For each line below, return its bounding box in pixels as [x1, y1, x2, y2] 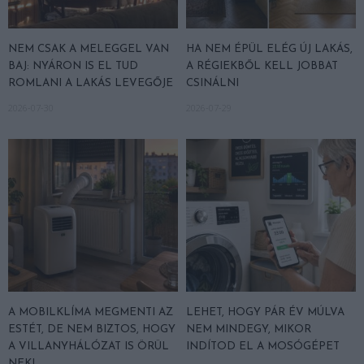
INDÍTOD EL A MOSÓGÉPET [186, 340, 340, 352]
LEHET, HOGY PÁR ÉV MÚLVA [186, 306, 344, 318]
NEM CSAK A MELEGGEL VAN [8, 43, 169, 54]
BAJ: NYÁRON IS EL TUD [8, 60, 138, 71]
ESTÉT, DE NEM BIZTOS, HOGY [8, 323, 175, 335]
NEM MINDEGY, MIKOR [186, 323, 311, 335]
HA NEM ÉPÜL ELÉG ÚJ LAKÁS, [186, 43, 353, 54]
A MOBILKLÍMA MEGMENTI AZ [8, 306, 173, 318]
